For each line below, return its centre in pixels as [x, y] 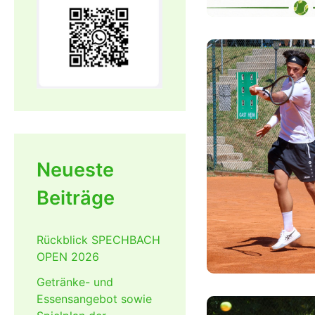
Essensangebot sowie [94, 299]
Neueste [75, 170]
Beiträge [76, 198]
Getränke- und [75, 282]
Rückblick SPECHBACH [98, 240]
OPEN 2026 [68, 257]
